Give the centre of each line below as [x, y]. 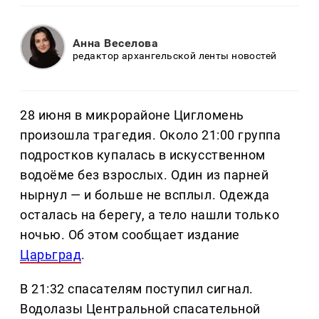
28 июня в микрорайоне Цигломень [132, 115]
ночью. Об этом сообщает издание [130, 235]
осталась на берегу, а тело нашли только [150, 215]
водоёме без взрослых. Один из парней [145, 175]
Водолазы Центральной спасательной [140, 309]
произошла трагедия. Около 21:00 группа [151, 135]
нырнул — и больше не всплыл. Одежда [145, 195]
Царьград [51, 255]
